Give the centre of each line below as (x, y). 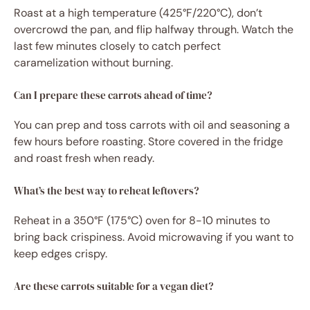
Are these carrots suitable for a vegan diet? (114, 286)
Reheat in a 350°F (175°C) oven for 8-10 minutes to (142, 221)
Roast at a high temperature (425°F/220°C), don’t (138, 13)
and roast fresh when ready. (84, 158)
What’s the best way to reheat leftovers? (107, 191)
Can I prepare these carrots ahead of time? (113, 95)
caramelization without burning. (93, 63)
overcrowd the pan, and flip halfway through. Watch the (154, 30)
